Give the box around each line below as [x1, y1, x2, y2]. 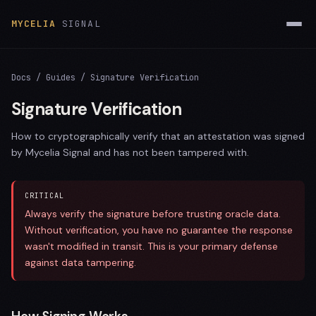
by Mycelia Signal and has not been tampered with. [11, 146, 249, 159]
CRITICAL [25, 191, 64, 200]
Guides [46, 72, 75, 83]
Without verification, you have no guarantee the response [25, 224, 293, 236]
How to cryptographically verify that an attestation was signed [11, 130, 305, 142]
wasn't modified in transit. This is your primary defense [25, 240, 278, 253]
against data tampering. [25, 256, 136, 269]
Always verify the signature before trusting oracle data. [25, 207, 281, 220]
